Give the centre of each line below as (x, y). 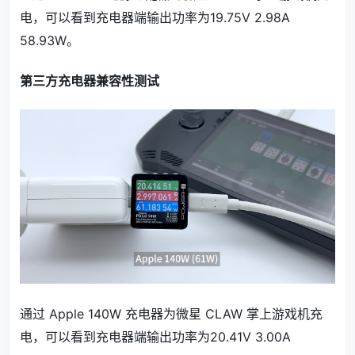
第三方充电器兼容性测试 (90, 80)
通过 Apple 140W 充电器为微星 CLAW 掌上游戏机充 (171, 314)
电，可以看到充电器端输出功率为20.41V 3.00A (155, 337)
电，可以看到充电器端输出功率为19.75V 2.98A (155, 17)
